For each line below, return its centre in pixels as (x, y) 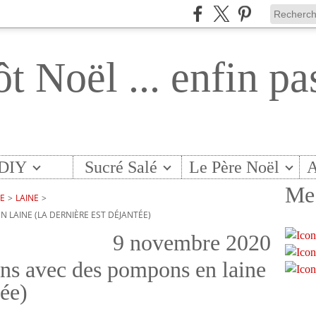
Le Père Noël (235, 167)
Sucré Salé (121, 167)
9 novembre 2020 (192, 243)
